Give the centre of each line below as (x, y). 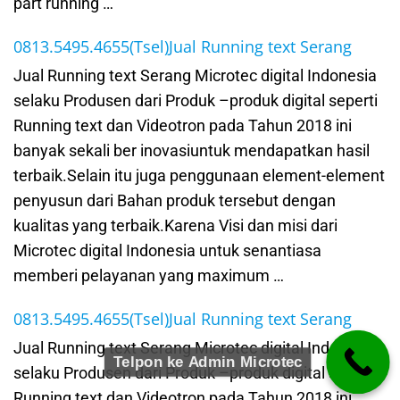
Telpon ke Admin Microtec (207, 362)
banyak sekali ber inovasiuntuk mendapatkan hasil (192, 151)
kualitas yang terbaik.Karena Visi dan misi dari (175, 226)
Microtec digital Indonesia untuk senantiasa (167, 251)
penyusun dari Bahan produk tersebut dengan (175, 201)
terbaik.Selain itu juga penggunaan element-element (199, 176)
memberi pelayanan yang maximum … (149, 276)
